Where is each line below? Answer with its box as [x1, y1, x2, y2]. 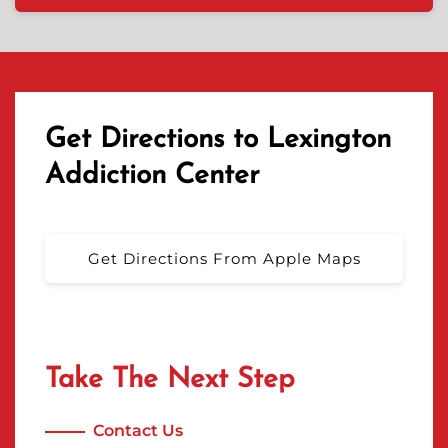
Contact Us [93, 421, 183, 440]
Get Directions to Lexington [45, 126, 391, 154]
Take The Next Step [45, 366, 295, 394]
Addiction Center [45, 162, 260, 190]
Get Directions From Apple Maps [87, 249, 361, 268]
